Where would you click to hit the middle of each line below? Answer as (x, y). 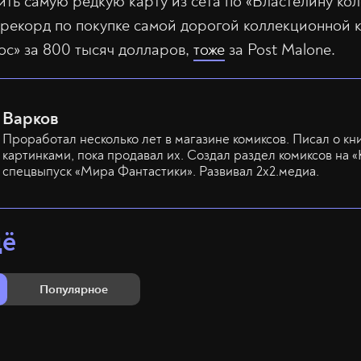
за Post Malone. (280, 50)
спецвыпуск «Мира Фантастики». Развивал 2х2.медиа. (161, 172)
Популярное (74, 290)
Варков (31, 119)
